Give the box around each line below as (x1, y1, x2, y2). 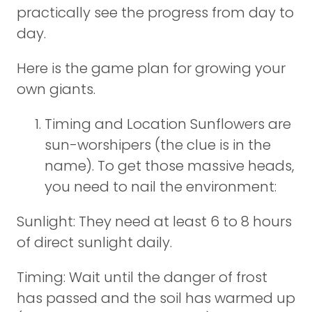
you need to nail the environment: (45, 177, 276, 196)
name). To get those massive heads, (45, 156, 294, 175)
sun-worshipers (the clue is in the (45, 135, 271, 155)
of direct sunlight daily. (17, 233, 172, 252)
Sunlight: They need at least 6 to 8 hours (17, 212, 292, 231)
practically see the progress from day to (17, 3, 294, 22)
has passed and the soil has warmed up (17, 288, 295, 308)
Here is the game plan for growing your (17, 58, 286, 78)
